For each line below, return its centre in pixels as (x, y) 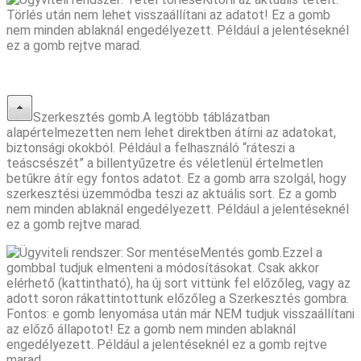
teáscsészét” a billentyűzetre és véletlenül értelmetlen (165, 163)
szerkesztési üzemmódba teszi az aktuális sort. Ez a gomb (172, 193)
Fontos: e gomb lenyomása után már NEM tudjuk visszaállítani (180, 313)
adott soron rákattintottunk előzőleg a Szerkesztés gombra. (178, 298)
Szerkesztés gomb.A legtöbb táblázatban (151, 117)
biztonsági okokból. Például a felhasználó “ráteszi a (151, 147)
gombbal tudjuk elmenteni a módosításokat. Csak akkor (163, 268)
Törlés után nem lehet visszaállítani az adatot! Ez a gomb (168, 15)
